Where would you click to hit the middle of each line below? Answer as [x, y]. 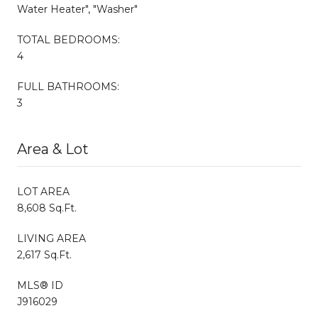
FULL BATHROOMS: [68, 86]
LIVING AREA [51, 238]
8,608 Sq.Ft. [47, 208]
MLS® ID [40, 285]
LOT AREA [43, 191]
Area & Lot [53, 149]
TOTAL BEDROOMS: [68, 39]
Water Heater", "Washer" [77, 9]
